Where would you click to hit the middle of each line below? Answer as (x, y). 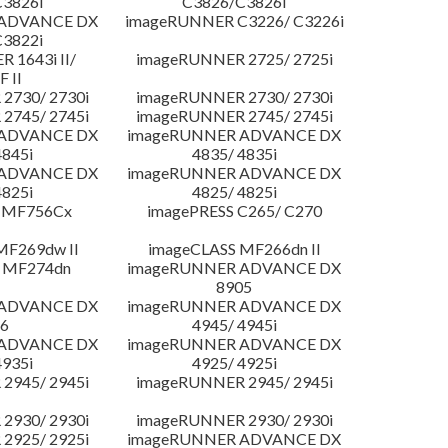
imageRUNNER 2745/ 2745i (234, 116)
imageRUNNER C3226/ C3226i (234, 21)
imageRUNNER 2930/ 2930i (234, 420)
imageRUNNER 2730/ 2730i (234, 97)
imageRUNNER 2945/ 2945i (234, 382)
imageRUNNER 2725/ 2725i (234, 59)
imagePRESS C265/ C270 (234, 211)
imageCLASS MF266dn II (234, 249)
